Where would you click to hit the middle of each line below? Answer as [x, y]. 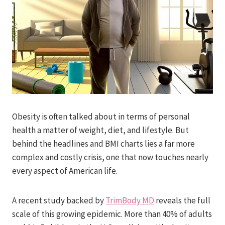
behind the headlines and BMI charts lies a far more [103, 143]
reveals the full [182, 200]
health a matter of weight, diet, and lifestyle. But [100, 130]
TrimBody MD [130, 200]
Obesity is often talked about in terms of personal [101, 116]
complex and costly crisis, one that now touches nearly [110, 157]
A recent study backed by [59, 200]
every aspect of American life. [65, 171]
